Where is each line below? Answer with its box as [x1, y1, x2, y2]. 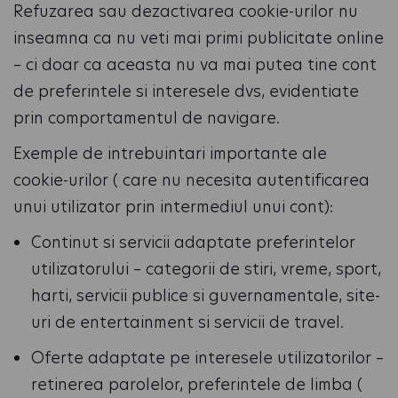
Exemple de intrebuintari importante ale [13, 142, 327, 164]
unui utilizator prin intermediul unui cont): [13, 195, 333, 218]
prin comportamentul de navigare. [13, 107, 280, 129]
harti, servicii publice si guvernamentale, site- [31, 284, 380, 306]
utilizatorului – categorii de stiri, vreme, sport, [31, 258, 381, 280]
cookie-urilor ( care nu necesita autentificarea [13, 169, 370, 191]
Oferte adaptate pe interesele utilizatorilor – [31, 346, 384, 369]
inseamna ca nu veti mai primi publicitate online [13, 27, 384, 49]
